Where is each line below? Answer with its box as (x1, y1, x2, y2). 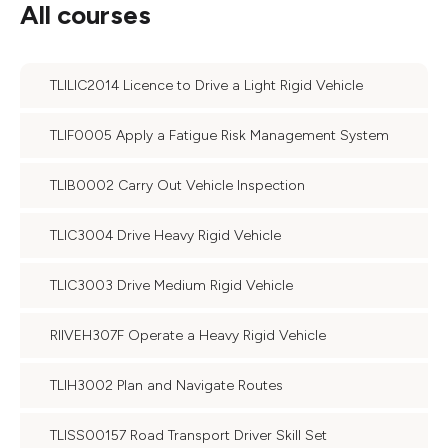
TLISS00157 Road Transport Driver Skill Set (50, 427, 327, 444)
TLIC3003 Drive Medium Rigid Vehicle (50, 277, 293, 294)
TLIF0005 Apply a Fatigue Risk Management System (50, 127, 389, 144)
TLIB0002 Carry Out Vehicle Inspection (50, 177, 305, 194)
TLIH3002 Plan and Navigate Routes (50, 377, 283, 394)
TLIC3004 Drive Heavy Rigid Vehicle (50, 227, 281, 244)
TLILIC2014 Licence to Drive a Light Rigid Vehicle (50, 77, 363, 94)
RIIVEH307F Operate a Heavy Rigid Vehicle (50, 327, 326, 344)
